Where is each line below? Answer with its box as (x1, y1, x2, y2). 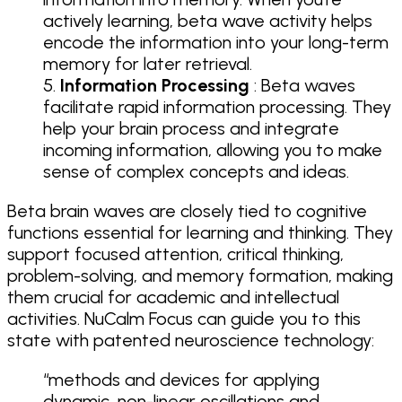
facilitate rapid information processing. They (43, 95, 391, 118)
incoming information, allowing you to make (43, 138, 382, 161)
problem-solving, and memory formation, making (7, 264, 393, 286)
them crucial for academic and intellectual (7, 285, 339, 308)
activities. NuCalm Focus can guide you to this (7, 307, 361, 329)
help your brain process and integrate (43, 117, 339, 139)
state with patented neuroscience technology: (7, 328, 374, 351)
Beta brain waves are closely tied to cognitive (7, 199, 367, 222)
